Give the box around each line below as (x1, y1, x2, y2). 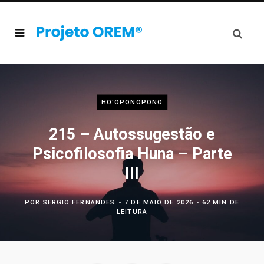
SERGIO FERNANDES (42, 198, 115, 206)
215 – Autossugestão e (49, 124, 215, 144)
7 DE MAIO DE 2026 (124, 198, 193, 206)
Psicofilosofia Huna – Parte (32, 144, 232, 163)
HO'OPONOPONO (101, 98, 163, 106)
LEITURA (117, 207, 147, 216)
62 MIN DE (202, 198, 239, 206)
